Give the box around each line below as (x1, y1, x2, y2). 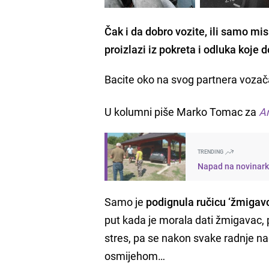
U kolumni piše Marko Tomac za (104, 104, 259, 119)
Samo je (104, 194, 147, 209)
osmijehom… (104, 248, 166, 263)
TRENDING (198, 147, 225, 156)
